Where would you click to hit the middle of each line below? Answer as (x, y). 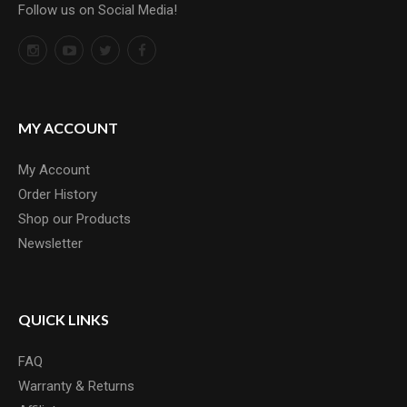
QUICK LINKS (64, 319)
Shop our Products (74, 218)
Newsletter (50, 243)
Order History (58, 194)
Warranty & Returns (76, 386)
